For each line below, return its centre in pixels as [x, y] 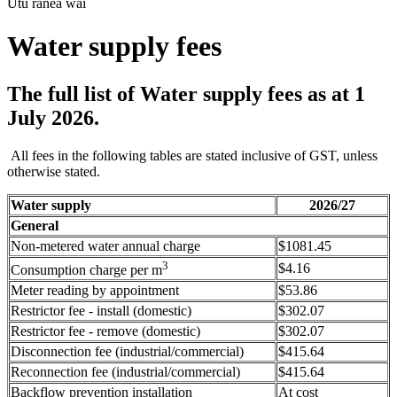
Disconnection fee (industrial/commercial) [127, 351]
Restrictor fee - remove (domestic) [105, 331]
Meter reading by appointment [95, 290]
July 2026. [53, 117]
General [35, 225]
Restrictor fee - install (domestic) [101, 310]
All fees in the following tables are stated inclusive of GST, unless [192, 155]
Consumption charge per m [86, 270]
